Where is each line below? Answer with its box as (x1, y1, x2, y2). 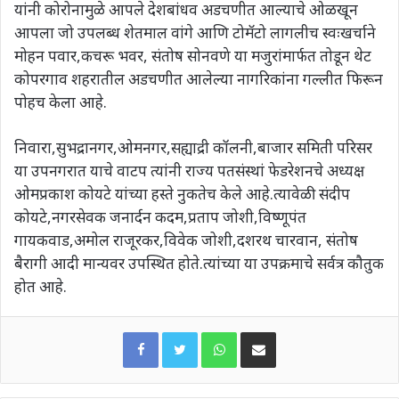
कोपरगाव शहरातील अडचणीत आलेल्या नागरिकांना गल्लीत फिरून (14, 69, 383, 90)
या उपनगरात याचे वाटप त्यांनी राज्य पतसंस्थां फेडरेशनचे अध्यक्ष (14, 160, 364, 182)
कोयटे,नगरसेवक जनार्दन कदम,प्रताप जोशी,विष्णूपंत (14, 207, 306, 228)
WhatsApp (236, 323, 291, 340)
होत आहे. (14, 276, 67, 297)
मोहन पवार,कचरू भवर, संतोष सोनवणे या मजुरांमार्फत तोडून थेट (14, 45, 371, 67)
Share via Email (275, 323, 303, 340)
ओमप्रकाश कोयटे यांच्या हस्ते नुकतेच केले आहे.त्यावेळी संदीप (14, 183, 350, 205)
